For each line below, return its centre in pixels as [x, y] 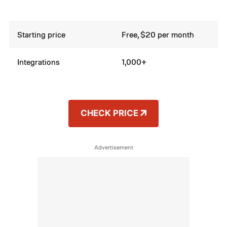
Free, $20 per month [158, 35]
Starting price [42, 35]
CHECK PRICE [109, 113]
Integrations [39, 62]
